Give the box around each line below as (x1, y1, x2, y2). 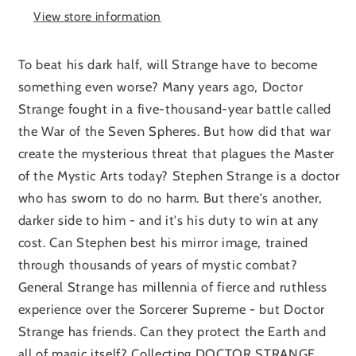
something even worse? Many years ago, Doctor (17, 78, 304, 95)
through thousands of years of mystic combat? (17, 256, 298, 273)
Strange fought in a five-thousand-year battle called (17, 100, 331, 117)
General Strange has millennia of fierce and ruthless (17, 278, 327, 295)
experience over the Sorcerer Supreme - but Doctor (17, 300, 325, 317)
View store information (33, 9, 161, 25)
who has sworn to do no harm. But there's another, (17, 189, 323, 206)
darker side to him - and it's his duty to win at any (17, 211, 319, 228)
